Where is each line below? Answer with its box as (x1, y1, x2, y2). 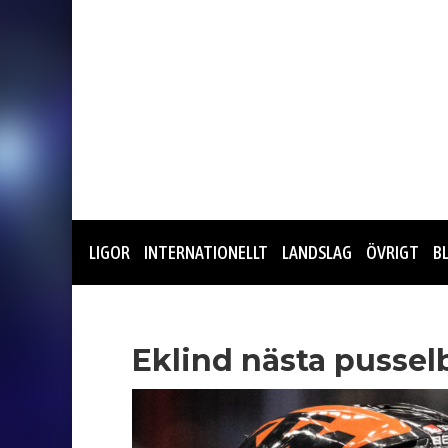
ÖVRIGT (366, 241, 419, 263)
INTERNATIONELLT (144, 241, 268, 263)
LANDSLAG (282, 241, 352, 263)
